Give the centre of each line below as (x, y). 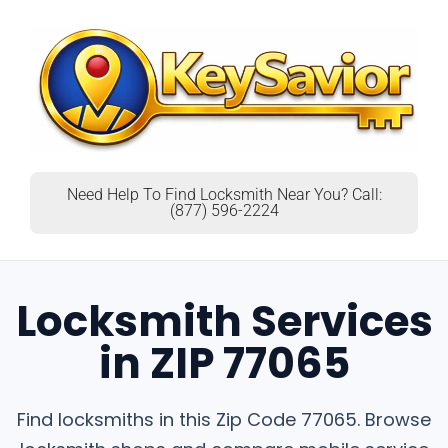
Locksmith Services (224, 322)
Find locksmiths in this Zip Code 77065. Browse (224, 420)
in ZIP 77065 (224, 364)
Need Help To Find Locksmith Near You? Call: (224, 195)
